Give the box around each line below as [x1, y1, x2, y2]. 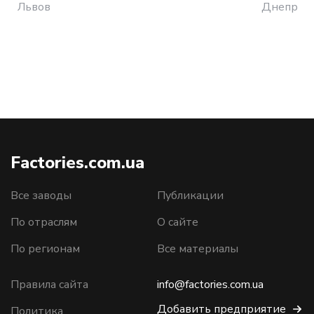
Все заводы [11, 188, 71, 203]
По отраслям [11, 214, 77, 230]
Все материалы [157, 241, 238, 257]
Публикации [157, 188, 224, 203]
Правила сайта [11, 277, 88, 292]
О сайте [157, 214, 198, 230]
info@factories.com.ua [157, 277, 264, 292]
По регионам [11, 241, 80, 257]
